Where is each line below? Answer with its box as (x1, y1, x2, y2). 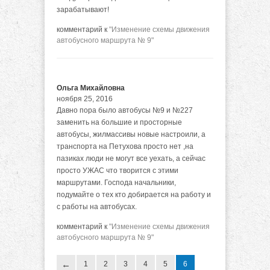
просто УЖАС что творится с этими (57, 166, 178, 175)
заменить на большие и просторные (57, 118, 182, 127)
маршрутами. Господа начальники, (57, 178, 176, 187)
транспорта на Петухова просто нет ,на (57, 142, 193, 151)
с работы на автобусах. (57, 202, 137, 211)
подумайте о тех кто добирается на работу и (57, 190, 211, 199)
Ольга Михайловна (57, 84, 125, 92)
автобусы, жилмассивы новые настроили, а (57, 130, 206, 139)
